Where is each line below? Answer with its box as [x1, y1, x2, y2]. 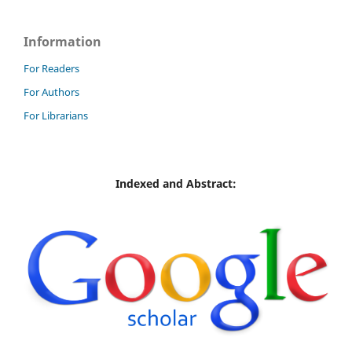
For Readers [24, 61, 79, 76]
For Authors [24, 85, 79, 100]
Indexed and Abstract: [115, 176, 236, 192]
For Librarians [24, 108, 88, 123]
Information [24, 32, 101, 50]
